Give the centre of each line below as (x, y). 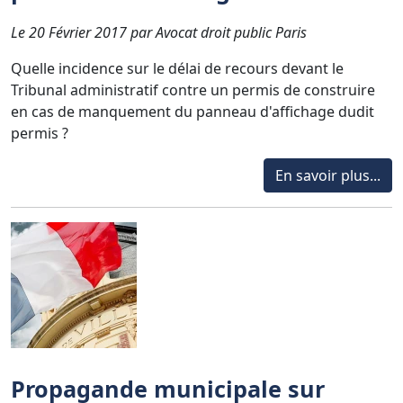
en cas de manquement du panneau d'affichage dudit (193, 111)
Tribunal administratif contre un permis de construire (193, 90)
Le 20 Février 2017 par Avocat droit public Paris (159, 32)
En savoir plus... (328, 175)
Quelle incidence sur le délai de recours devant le (177, 68)
